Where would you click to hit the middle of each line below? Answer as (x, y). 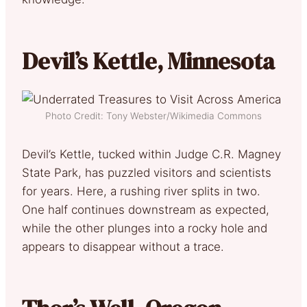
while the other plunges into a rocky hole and (145, 228)
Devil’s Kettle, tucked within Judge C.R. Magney (151, 154)
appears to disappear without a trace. (123, 246)
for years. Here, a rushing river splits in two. (141, 191)
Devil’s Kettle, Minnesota (148, 61)
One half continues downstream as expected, (146, 209)
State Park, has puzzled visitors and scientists (147, 172)
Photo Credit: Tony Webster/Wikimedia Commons (153, 115)
